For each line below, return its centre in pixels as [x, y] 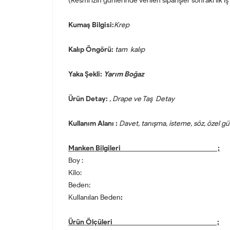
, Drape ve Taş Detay [141, 99]
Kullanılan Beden [94, 197]
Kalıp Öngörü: [91, 49]
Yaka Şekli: [86, 74]
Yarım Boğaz [125, 74]
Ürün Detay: [88, 99]
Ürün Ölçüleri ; [144, 222]
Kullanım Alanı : [93, 123]
